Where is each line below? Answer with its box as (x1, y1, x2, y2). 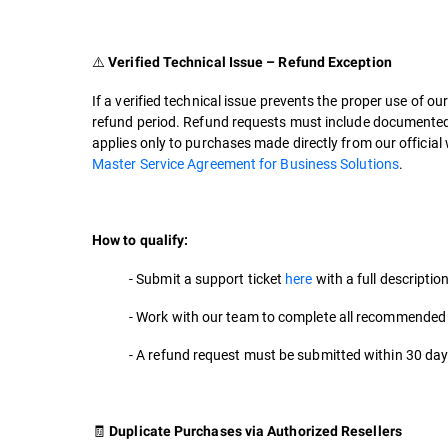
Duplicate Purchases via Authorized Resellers (109, 423, 404, 439)
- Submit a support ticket (129, 269, 286, 288)
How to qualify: (92, 232, 189, 248)
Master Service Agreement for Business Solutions (92, 154, 399, 173)
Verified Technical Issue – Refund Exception (108, 54, 394, 70)
